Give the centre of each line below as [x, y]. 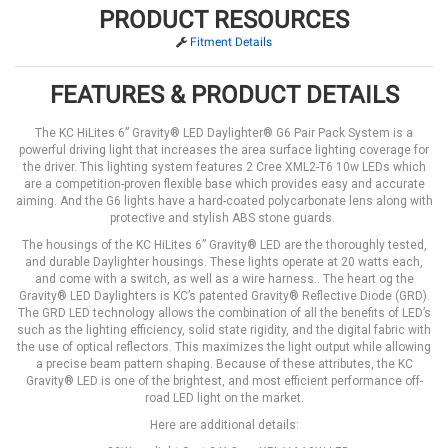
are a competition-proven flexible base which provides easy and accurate [224, 184]
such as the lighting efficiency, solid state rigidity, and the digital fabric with [224, 330]
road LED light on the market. [224, 398]
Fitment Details [231, 42]
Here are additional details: [224, 425]
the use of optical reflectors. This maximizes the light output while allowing [224, 347]
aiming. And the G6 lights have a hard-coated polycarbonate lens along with [224, 201]
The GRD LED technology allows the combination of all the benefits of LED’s [224, 313]
